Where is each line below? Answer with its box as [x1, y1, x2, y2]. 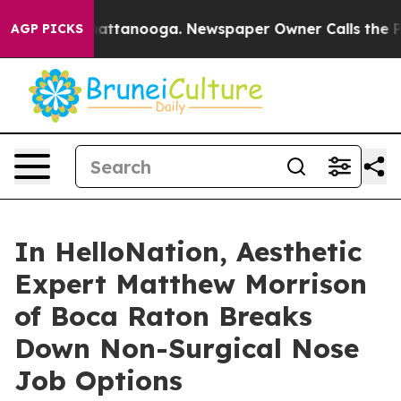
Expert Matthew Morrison [14, 267, 367, 301]
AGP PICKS [11, 21, 83, 37]
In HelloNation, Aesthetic [14, 235, 362, 269]
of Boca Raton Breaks [14, 299, 312, 333]
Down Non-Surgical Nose [14, 331, 359, 365]
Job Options [14, 363, 183, 397]
